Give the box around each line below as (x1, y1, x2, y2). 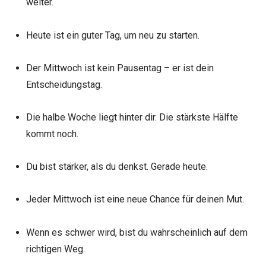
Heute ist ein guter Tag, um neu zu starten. (26, 29, 199, 41)
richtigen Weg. (26, 243, 85, 255)
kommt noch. (26, 128, 78, 140)
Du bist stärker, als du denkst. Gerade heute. (26, 161, 208, 173)
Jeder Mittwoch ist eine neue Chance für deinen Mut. (26, 194, 244, 205)
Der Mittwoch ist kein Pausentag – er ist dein (26, 62, 214, 74)
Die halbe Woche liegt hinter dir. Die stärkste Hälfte (26, 111, 238, 123)
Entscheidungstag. (26, 78, 102, 90)
